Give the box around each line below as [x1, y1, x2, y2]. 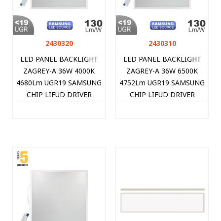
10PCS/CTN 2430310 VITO [119, 113, 205, 123]
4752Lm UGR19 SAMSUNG [119, 77, 205, 87]
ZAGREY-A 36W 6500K [126, 66, 198, 75]
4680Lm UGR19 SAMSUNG [16, 77, 102, 87]
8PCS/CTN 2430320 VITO [18, 113, 100, 123]
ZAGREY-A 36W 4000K [23, 66, 95, 75]
